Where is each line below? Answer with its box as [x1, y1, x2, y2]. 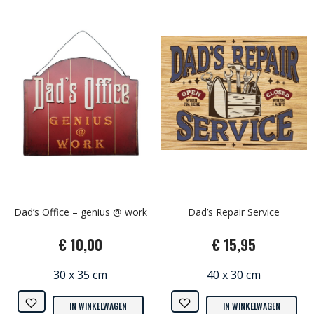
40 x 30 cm [207, 266, 261, 282]
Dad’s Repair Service [188, 205, 280, 219]
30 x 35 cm [53, 266, 107, 282]
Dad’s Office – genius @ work [13, 205, 147, 219]
